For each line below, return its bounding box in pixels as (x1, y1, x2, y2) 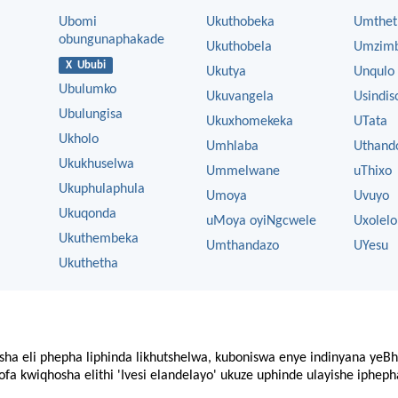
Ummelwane (206, 164, 280, 179)
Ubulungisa (59, 107, 123, 123)
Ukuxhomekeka (206, 115, 293, 130)
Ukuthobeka (206, 15, 275, 30)
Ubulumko (59, 83, 116, 98)
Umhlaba (206, 139, 259, 155)
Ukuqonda (59, 207, 116, 222)
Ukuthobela (206, 40, 272, 55)
